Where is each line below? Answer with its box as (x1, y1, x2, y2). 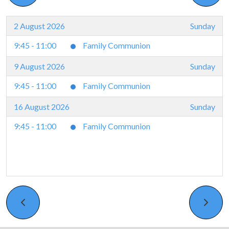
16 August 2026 (14, 102, 70, 111)
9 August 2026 (14, 61, 65, 71)
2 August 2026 (14, 21, 65, 31)
